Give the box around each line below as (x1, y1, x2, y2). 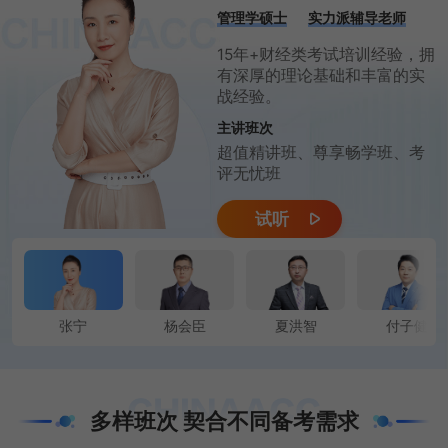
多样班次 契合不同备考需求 (89, 407, 359, 434)
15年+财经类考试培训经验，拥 (216, 44, 435, 64)
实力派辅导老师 (308, 9, 407, 27)
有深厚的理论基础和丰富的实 (216, 65, 425, 85)
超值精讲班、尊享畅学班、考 (216, 143, 425, 163)
